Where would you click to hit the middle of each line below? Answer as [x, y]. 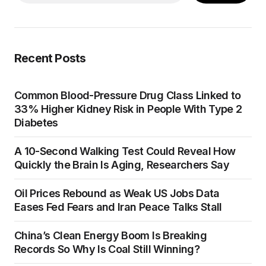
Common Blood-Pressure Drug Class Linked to [128, 96]
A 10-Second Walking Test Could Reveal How [125, 151]
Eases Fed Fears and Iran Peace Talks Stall [118, 207]
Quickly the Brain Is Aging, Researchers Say [122, 165]
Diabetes [36, 123]
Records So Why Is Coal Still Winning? [107, 249]
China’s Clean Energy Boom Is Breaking [111, 236]
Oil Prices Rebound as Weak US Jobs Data [117, 194]
